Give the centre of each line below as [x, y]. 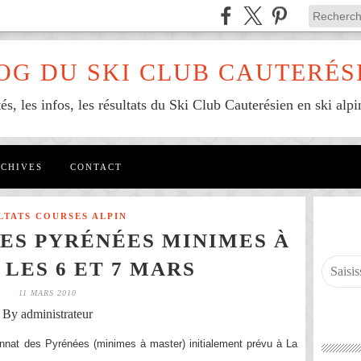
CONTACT [96, 167]
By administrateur [48, 314]
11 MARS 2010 [48, 293]
